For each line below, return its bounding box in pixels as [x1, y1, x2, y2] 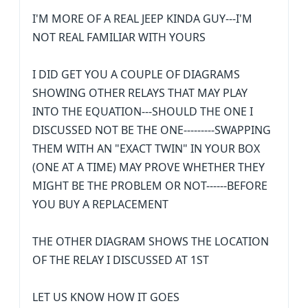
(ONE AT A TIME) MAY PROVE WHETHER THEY [32, 159, 265, 175]
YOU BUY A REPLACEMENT [32, 197, 168, 212]
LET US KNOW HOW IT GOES [32, 289, 179, 305]
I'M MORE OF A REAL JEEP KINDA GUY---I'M [32, 11, 252, 26]
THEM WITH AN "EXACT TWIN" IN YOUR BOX [32, 141, 260, 156]
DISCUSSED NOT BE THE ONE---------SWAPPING [32, 122, 271, 137]
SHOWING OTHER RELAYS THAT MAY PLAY [32, 85, 247, 100]
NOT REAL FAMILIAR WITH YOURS [32, 30, 206, 45]
